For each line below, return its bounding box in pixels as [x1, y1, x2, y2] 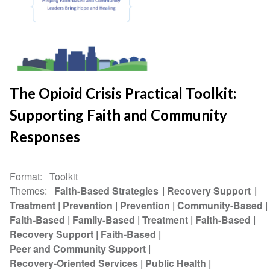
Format [10, 169, 40, 184]
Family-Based [72, 213, 136, 227]
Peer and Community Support [10, 242, 146, 256]
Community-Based [177, 198, 263, 213]
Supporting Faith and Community [10, 106, 228, 124]
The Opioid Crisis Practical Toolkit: [10, 84, 237, 102]
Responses [10, 128, 81, 146]
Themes [10, 184, 45, 198]
